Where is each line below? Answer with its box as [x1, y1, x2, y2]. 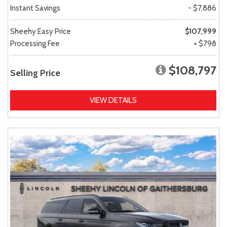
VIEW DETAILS [90, 96, 137, 105]
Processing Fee [10, 39, 60, 49]
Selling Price [10, 67, 60, 79]
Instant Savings [10, 4, 60, 13]
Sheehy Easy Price [10, 27, 71, 36]
